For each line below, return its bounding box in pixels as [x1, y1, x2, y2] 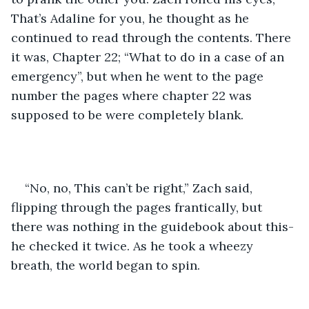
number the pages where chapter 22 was [11, 87, 255, 103]
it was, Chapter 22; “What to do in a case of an [11, 48, 288, 65]
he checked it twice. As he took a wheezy [11, 237, 257, 254]
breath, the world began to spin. [11, 257, 203, 273]
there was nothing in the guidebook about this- [11, 218, 297, 235]
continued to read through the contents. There [11, 29, 295, 46]
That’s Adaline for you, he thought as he [11, 10, 252, 26]
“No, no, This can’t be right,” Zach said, [25, 179, 256, 196]
